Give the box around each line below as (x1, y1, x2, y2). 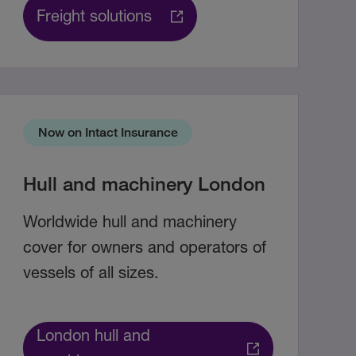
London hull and (37, 326, 151, 345)
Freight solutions (37, 6, 153, 25)
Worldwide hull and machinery (23, 212, 238, 231)
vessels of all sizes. (23, 263, 160, 282)
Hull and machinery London (23, 172, 266, 195)
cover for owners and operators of (23, 238, 267, 257)
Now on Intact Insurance (37, 125, 178, 141)
